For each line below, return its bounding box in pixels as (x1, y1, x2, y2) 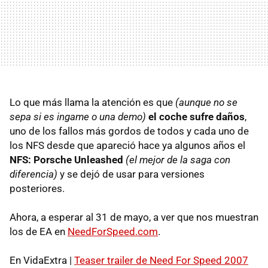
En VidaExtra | (10, 254, 74, 266)
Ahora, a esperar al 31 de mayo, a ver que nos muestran (10, 211, 258, 223)
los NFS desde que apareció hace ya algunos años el (10, 139, 245, 151)
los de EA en (10, 226, 68, 237)
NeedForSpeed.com (68, 226, 158, 237)
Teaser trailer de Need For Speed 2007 (74, 254, 248, 266)
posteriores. (10, 182, 65, 194)
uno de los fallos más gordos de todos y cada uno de (10, 125, 249, 137)
